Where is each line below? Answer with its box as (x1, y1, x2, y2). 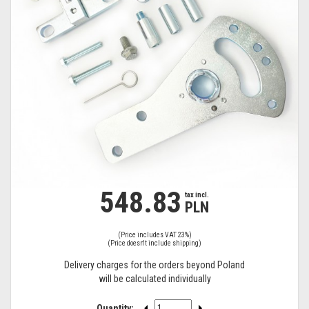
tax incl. (184, 190, 209, 199)
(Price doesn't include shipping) (108, 239, 201, 247)
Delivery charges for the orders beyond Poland (64, 259, 245, 270)
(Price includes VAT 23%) (117, 231, 192, 239)
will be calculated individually (98, 273, 211, 284)
